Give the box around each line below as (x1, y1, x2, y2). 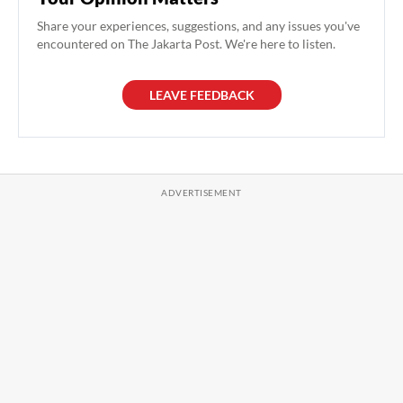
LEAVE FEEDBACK (148, 87, 255, 103)
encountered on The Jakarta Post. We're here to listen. (37, 36, 336, 52)
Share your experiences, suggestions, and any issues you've (37, 18, 360, 34)
